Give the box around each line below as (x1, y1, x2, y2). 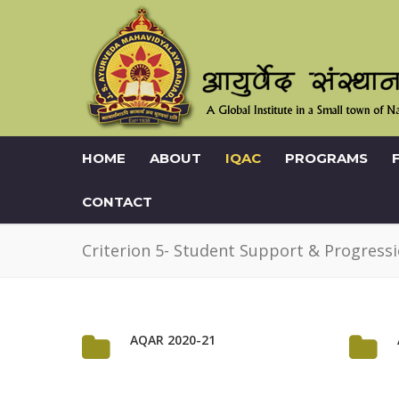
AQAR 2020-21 (130, 331, 216, 348)
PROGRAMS (285, 150, 368, 167)
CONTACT (82, 193, 152, 210)
